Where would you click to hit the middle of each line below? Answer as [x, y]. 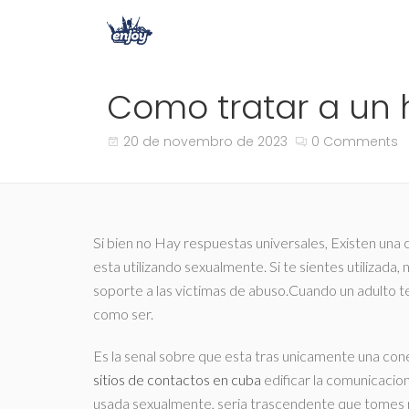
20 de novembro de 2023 [205, 142]
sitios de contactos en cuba [177, 379]
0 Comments [355, 142]
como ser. [123, 314]
